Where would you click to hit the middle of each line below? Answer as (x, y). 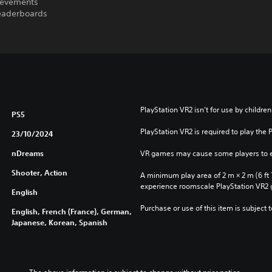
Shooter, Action (39, 172)
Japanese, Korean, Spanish (59, 222)
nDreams (27, 153)
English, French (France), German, (71, 211)
